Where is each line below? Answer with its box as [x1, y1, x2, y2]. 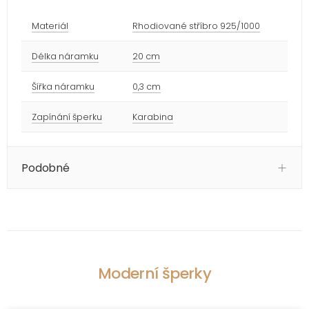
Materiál [32, 19, 68, 32]
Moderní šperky [98, 262, 211, 284]
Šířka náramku [32, 80, 94, 92]
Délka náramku [32, 50, 99, 62]
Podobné [21, 159, 70, 176]
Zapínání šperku [32, 110, 102, 123]
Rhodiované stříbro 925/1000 [132, 19, 260, 32]
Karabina [132, 110, 173, 123]
